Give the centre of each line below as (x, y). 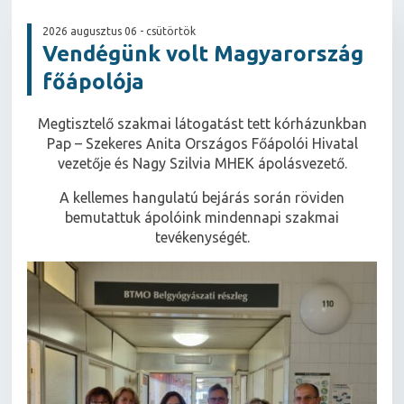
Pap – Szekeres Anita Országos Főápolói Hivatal (202, 144)
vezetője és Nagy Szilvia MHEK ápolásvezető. (202, 164)
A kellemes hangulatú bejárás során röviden (202, 198)
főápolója (94, 82)
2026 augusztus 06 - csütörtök (119, 32)
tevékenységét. (202, 238)
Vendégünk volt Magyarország (203, 54)
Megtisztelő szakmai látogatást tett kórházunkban (202, 124)
